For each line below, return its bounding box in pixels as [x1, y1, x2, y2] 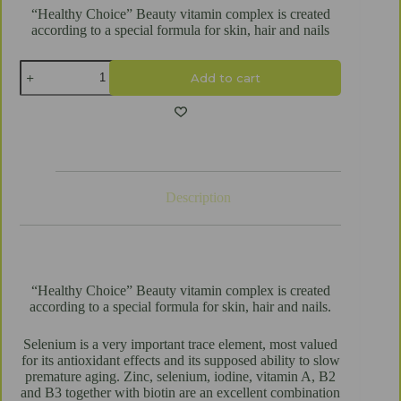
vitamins [19, 73, 66, 89]
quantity [19, 149, 64, 165]
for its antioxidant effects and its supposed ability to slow [21, 353, 340, 369]
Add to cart [190, 70, 260, 85]
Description [166, 190, 232, 206]
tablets [19, 134, 55, 149]
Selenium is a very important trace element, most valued [23, 337, 338, 353]
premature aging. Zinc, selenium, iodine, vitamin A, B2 [25, 369, 337, 385]
